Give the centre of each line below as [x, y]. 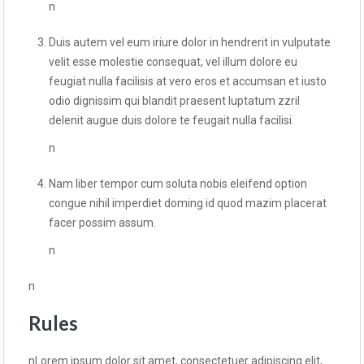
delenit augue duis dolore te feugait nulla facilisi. [171, 121]
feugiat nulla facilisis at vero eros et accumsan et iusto [188, 82]
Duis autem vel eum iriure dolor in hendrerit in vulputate [190, 43]
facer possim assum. [102, 223]
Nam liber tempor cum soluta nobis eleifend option [178, 184]
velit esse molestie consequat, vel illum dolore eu [173, 62]
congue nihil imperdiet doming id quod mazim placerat [188, 204]
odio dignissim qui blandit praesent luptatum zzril [174, 101]
